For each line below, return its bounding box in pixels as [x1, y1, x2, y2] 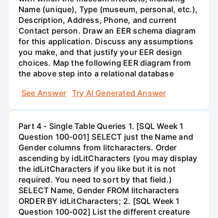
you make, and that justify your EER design [18, 47, 182, 57]
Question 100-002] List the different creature [18, 206, 190, 217]
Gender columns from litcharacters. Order [18, 142, 177, 152]
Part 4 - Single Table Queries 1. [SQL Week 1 [18, 121, 184, 131]
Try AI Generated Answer [72, 88, 166, 98]
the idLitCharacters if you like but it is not [18, 163, 176, 174]
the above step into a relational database [18, 69, 174, 79]
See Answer [21, 88, 66, 98]
